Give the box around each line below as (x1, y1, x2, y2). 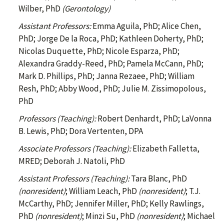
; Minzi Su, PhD (82, 210, 136, 222)
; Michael (183, 210, 215, 222)
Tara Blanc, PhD (129, 173, 187, 184)
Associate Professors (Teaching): (18, 143, 131, 154)
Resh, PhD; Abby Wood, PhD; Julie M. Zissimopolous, (18, 83, 206, 94)
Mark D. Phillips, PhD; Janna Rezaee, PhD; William (18, 70, 194, 82)
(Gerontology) (62, 3, 110, 14)
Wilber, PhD (18, 3, 62, 14)
